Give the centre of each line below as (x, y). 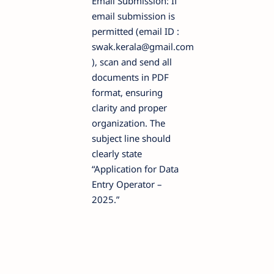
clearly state (117, 153)
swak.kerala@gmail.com (143, 46)
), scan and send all (132, 61)
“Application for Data (135, 168)
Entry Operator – (127, 184)
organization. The (128, 123)
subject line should (131, 138)
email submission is (133, 16)
